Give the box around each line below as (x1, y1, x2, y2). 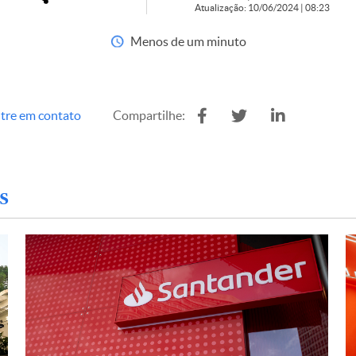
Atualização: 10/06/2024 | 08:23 (194, 2, 330, 13)
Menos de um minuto (130, 34, 246, 48)
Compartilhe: (113, 108, 185, 122)
